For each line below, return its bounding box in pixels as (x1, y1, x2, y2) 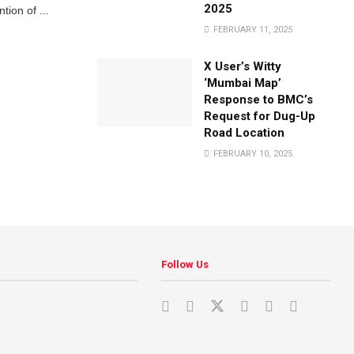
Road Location (204, 126, 285, 140)
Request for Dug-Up (204, 109, 316, 123)
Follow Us (161, 258, 209, 270)
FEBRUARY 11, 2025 (211, 24, 293, 35)
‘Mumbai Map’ (204, 76, 282, 90)
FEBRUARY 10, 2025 (211, 149, 293, 159)
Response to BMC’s (204, 92, 314, 107)
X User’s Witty (204, 59, 282, 73)
